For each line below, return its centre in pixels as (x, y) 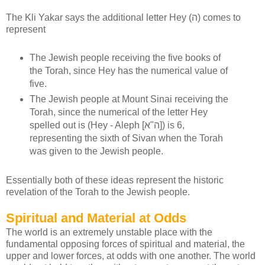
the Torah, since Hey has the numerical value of (128, 71)
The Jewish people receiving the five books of (125, 58)
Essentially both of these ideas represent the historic (115, 180)
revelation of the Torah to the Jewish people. (98, 192)
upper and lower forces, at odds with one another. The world (131, 256)
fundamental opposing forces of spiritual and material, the (125, 244)
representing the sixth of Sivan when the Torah (126, 138)
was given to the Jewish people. (96, 151)
